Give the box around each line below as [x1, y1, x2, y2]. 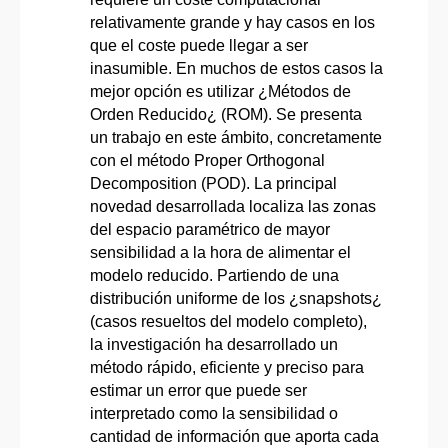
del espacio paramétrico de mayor [90, 221, 330, 239]
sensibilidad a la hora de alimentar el [90, 244, 351, 262]
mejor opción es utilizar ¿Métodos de [90, 83, 351, 101]
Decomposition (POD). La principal [90, 175, 337, 193]
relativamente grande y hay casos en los [90, 14, 375, 32]
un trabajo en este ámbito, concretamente [90, 129, 382, 147]
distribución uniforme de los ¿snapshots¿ [90, 290, 382, 308]
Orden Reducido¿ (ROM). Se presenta [90, 106, 362, 124]
